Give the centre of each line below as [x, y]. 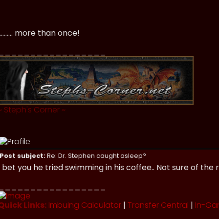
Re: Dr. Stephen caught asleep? [96, 156]
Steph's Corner [32, 109]
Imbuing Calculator [85, 205]
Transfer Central [158, 205]
